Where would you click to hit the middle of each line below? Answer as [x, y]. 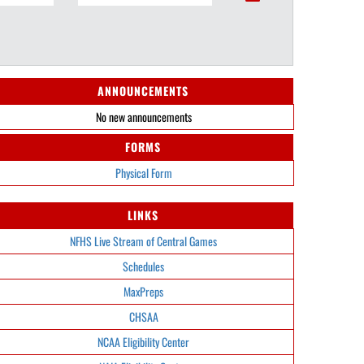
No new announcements [143, 117]
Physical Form [143, 173]
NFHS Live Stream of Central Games [143, 241]
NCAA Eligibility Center [143, 342]
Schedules [143, 266]
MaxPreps [143, 291]
